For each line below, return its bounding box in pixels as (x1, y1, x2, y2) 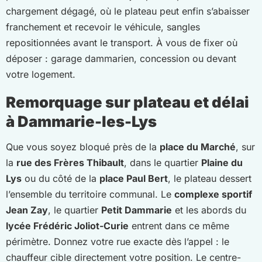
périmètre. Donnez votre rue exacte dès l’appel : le (6, 236, 229, 248)
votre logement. (6, 68, 75, 80)
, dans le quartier (124, 157, 201, 169)
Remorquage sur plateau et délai (6, 93, 249, 112)
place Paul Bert (99, 173, 168, 185)
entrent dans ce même (129, 220, 229, 232)
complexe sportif (174, 188, 252, 201)
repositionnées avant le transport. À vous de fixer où (6, 36, 237, 49)
